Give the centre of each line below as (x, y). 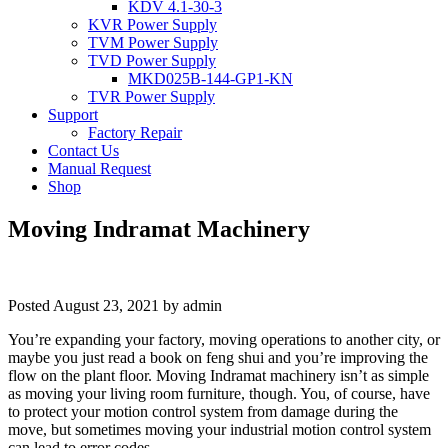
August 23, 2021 (106, 305)
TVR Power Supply (151, 96)
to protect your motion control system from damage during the (203, 411)
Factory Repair (135, 132)
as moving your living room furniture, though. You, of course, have (219, 393)
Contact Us (83, 150)
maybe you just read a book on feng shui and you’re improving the (218, 357)
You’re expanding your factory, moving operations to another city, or (224, 339)
